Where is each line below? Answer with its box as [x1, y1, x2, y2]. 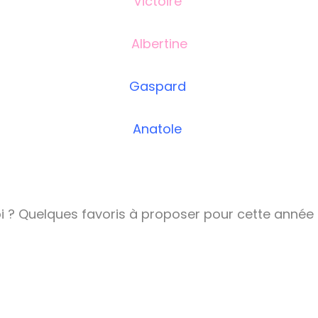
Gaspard [128, 77, 190, 96]
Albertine [131, 35, 187, 53]
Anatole [133, 120, 185, 138]
